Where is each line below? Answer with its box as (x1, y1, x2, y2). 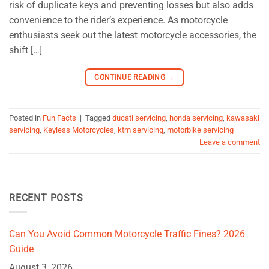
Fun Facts (43, 113, 76, 123)
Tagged (85, 113, 112, 123)
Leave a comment (199, 138, 260, 147)
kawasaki (226, 113, 259, 123)
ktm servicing (118, 125, 163, 135)
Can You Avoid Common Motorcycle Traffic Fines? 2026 (9, 228, 245, 240)
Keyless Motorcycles (43, 125, 114, 135)
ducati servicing (112, 113, 166, 123)
